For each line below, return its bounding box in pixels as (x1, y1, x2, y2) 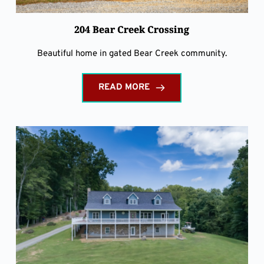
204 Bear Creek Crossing (74, 23, 190, 37)
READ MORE (98, 82, 150, 94)
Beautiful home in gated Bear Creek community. (37, 48, 227, 60)
